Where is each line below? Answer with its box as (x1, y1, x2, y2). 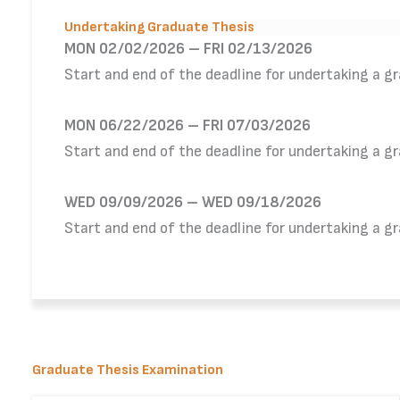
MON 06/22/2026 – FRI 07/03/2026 (64, 116, 311, 136)
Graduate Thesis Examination (32, 361, 223, 379)
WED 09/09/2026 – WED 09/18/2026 (64, 193, 321, 212)
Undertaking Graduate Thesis (64, 19, 254, 37)
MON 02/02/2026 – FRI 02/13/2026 (64, 39, 312, 59)
